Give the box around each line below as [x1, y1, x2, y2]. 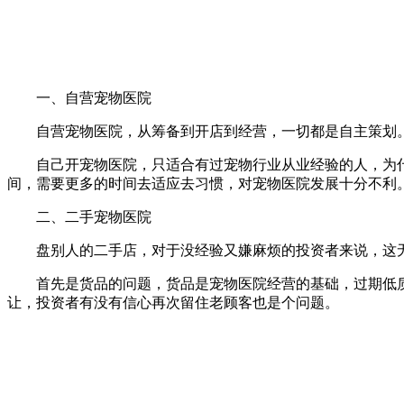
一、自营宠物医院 [7, 90, 151, 106]
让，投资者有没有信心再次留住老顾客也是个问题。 [7, 295, 339, 311]
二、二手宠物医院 [7, 209, 151, 225]
